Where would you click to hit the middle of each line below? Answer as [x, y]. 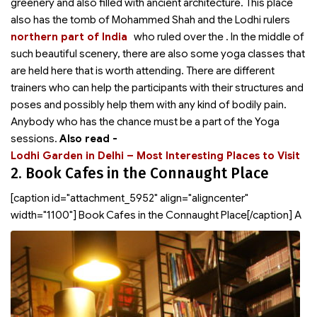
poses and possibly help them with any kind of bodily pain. [149, 105]
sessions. [35, 139]
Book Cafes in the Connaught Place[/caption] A [189, 215]
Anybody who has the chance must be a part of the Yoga [145, 122]
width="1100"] [44, 215]
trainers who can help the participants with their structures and [157, 88]
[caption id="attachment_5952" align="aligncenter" [129, 198]
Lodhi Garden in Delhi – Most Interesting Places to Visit [155, 156]
